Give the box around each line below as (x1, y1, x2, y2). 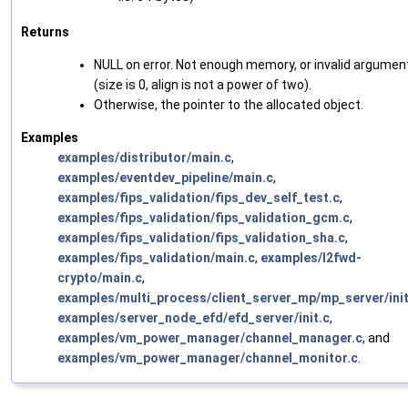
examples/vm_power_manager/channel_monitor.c (57, 350, 358, 365)
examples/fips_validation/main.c (57, 250, 255, 265)
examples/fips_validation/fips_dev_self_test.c (57, 189, 340, 205)
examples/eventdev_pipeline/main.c (57, 169, 273, 185)
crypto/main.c (57, 270, 142, 285)
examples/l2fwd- (260, 250, 362, 265)
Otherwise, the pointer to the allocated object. (94, 97, 363, 112)
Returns (21, 24, 69, 39)
